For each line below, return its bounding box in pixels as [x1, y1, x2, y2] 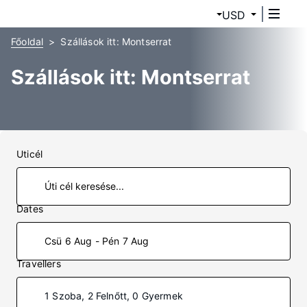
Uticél [16, 148, 43, 160]
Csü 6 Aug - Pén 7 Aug [45, 235, 149, 247]
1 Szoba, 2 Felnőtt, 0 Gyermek [45, 290, 183, 302]
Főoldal [11, 36, 44, 47]
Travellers [16, 258, 61, 269]
